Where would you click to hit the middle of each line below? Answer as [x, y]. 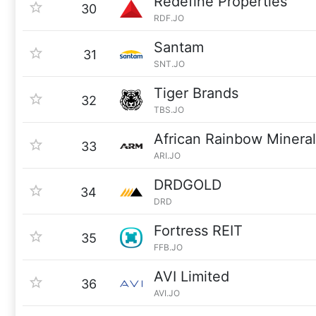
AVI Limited [192, 276]
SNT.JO [169, 64]
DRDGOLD [188, 185]
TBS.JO [169, 110]
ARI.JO [167, 156]
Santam [179, 47]
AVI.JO [167, 293]
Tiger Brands [196, 93]
